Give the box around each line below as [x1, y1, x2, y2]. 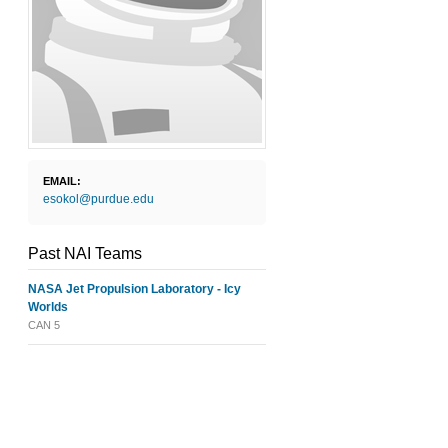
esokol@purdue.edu [43, 192, 154, 206]
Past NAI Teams [28, 245, 142, 262]
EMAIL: [43, 175, 81, 187]
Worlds [28, 300, 68, 314]
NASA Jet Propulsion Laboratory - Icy [28, 282, 241, 296]
